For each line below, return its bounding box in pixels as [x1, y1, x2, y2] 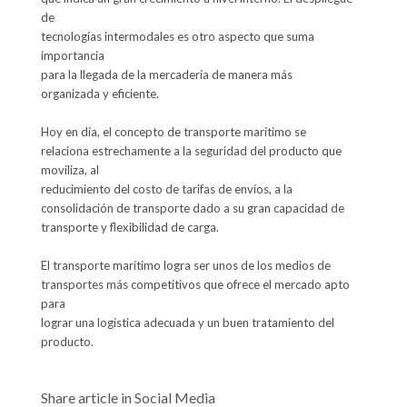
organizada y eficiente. [40, 86, 159, 102]
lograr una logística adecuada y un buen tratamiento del [40, 315, 334, 331]
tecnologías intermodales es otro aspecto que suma [40, 29, 314, 45]
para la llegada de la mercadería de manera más [40, 67, 293, 83]
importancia [40, 48, 104, 64]
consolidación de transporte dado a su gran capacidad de [40, 201, 344, 216]
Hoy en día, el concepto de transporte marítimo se [40, 124, 306, 140]
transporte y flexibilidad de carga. [40, 220, 219, 235]
